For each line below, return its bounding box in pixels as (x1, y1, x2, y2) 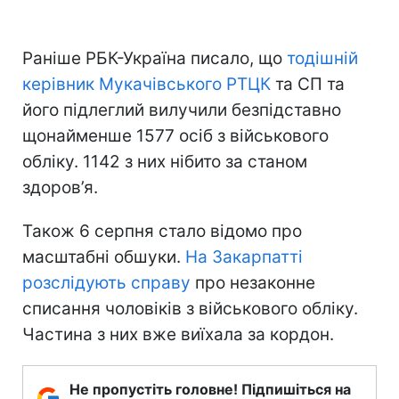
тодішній (287, 47, 358, 69)
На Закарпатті (185, 246, 303, 267)
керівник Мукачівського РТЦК (22, 73, 275, 94)
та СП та (275, 73, 345, 94)
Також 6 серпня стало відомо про (22, 220, 302, 241)
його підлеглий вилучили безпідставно (22, 99, 341, 120)
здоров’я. (22, 176, 98, 198)
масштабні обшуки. (22, 246, 185, 267)
